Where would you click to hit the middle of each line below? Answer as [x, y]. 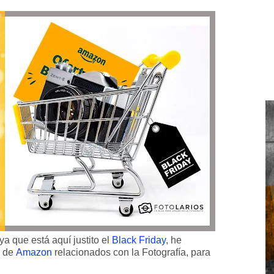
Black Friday [139, 240]
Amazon [34, 252]
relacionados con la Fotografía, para [131, 252]
